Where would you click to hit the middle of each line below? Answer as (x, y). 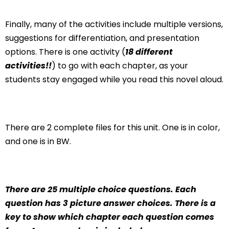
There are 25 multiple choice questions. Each (101, 189)
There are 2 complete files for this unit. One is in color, (112, 127)
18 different (149, 52)
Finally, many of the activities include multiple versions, (114, 24)
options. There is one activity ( (65, 52)
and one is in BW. (38, 141)
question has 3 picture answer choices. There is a (110, 203)
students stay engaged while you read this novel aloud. (114, 79)
